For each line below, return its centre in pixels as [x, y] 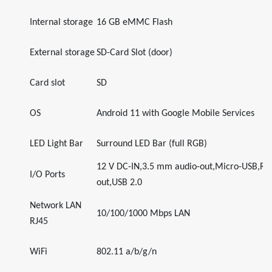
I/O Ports [47, 175]
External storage [62, 53]
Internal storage [61, 22]
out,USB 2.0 [119, 183]
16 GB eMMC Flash [134, 22]
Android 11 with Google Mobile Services [175, 114]
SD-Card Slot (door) [134, 53]
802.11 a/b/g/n [127, 252]
